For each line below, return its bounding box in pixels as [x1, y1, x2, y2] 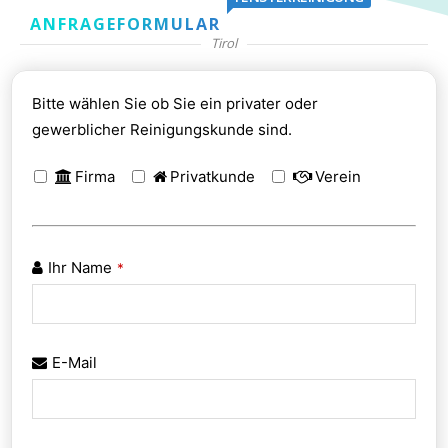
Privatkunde [170, 166, 256, 186]
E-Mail [52, 352, 98, 372]
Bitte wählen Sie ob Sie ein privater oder [32, 93, 319, 113]
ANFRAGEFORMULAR [30, 12, 221, 35]
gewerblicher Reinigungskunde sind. [32, 119, 293, 139]
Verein [315, 166, 362, 186]
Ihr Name [48, 257, 113, 277]
